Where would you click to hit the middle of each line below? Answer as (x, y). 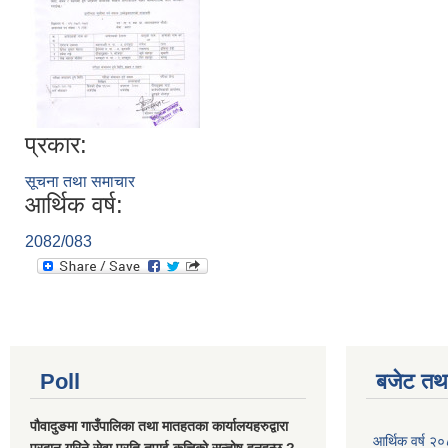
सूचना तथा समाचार (80, 181)
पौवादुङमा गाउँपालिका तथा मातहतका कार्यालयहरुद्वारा (159, 426)
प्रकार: (56, 144)
